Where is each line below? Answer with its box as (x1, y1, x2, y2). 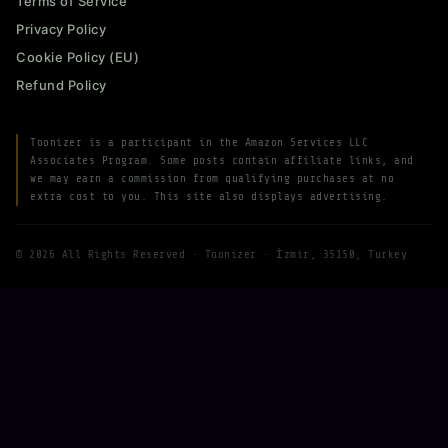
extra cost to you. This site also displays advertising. (30, 189, 388, 203)
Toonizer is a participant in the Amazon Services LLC (30, 135, 368, 149)
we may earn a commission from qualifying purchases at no (30, 171, 394, 185)
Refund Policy (16, 76, 107, 93)
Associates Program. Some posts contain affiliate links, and (30, 153, 414, 167)
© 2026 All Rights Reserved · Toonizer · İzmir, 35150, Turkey (16, 247, 407, 261)
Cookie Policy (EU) (16, 48, 139, 65)
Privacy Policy (16, 20, 106, 37)
